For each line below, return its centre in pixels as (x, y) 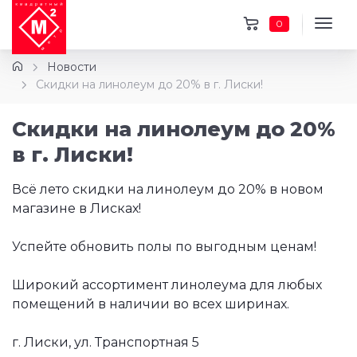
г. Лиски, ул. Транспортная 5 (106, 342)
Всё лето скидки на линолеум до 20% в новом (168, 189)
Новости (72, 67)
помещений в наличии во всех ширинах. (151, 304)
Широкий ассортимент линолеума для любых (167, 285)
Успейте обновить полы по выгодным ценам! (164, 247)
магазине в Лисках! (76, 208)
